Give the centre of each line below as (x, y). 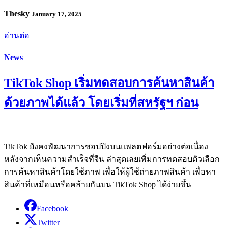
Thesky (18, 14)
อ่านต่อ (17, 36)
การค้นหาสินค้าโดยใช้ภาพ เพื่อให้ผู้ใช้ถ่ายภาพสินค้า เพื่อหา (110, 172)
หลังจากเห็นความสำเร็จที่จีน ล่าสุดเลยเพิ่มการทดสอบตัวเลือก (112, 159)
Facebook (52, 208)
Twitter (48, 222)
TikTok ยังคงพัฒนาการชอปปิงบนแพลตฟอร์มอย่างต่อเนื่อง (106, 146)
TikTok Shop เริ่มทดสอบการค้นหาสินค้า (109, 83)
